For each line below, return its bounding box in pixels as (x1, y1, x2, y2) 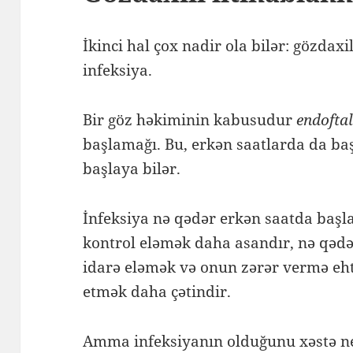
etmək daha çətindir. (83, 281, 236, 302)
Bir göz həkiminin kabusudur (83, 109, 297, 130)
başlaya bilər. (83, 158, 185, 179)
